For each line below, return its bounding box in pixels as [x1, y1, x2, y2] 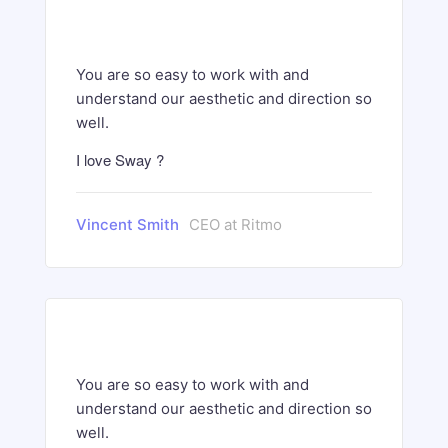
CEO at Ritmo [189, 215, 282, 234]
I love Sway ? [76, 149, 164, 170]
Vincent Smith [76, 215, 179, 234]
